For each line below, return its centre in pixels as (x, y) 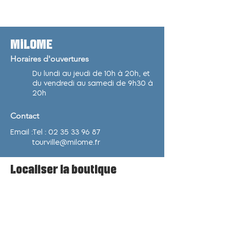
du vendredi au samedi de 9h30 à (93, 83)
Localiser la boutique (63, 169)
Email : (23, 132)
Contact (25, 116)
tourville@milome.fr (66, 142)
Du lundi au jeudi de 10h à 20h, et (91, 73)
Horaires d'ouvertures (50, 59)
